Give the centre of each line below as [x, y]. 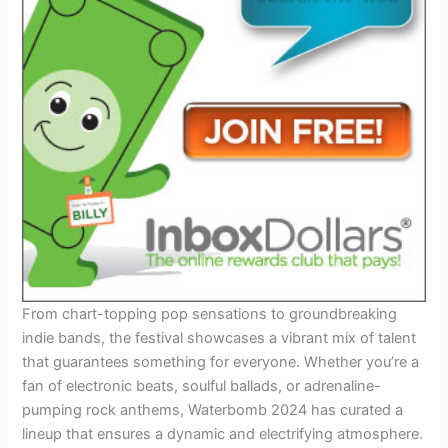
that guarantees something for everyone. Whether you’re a [221, 362]
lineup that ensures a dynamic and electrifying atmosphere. [223, 434]
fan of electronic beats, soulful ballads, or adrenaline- [202, 386]
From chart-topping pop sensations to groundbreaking [210, 314]
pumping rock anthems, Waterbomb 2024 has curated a [213, 410]
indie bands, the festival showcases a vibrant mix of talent [219, 338]
